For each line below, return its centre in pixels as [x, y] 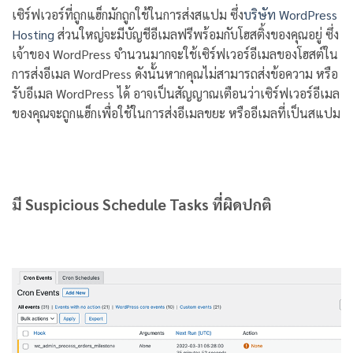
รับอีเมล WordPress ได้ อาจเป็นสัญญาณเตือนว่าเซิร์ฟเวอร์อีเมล [176, 93]
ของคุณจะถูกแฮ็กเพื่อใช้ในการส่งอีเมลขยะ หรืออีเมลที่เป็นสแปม [176, 113]
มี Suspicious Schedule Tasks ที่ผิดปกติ [142, 203]
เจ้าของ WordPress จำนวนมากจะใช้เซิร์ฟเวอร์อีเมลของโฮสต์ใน [175, 54]
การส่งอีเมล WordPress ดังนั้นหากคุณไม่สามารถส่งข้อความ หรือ [175, 74]
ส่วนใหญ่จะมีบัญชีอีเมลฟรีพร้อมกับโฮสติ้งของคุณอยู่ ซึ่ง [197, 34]
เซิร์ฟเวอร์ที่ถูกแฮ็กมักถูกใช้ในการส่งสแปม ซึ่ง [128, 15]
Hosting [33, 34]
